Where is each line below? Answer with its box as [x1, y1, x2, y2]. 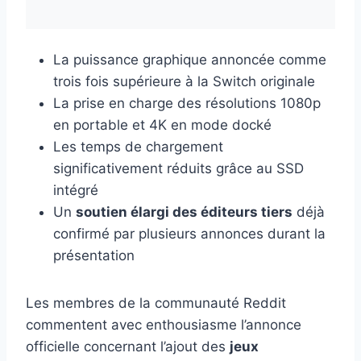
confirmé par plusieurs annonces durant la [53, 226, 326, 243]
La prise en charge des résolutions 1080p [53, 95, 321, 112]
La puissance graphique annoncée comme [53, 52, 326, 68]
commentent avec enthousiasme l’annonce [26, 317, 301, 334]
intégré [53, 182, 98, 199]
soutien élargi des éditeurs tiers [76, 204, 293, 221]
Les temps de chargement [53, 139, 223, 156]
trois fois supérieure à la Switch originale [53, 73, 315, 90]
